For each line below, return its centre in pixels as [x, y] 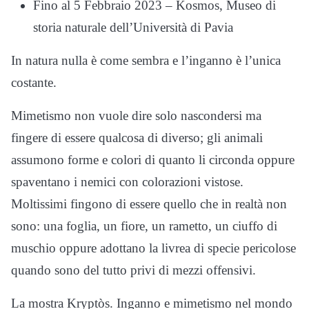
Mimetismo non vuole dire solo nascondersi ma [136, 115]
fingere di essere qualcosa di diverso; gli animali [137, 137]
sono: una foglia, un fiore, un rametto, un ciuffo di [144, 226]
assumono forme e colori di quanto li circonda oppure [153, 159]
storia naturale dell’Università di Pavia [133, 27]
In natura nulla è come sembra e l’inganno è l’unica [146, 60]
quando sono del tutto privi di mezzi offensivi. [133, 270]
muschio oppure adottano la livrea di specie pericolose [153, 248]
